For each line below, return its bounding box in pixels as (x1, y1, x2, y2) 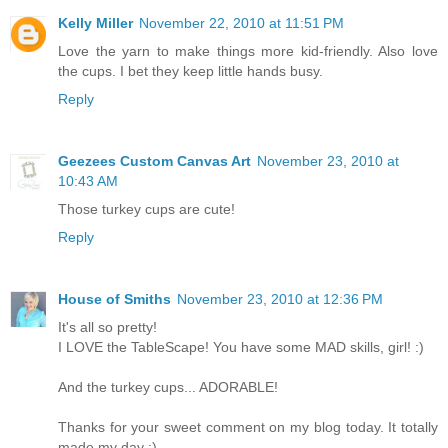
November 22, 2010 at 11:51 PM (139, 14, 344, 31)
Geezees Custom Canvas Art (58, 152, 251, 169)
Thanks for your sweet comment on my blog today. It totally (58, 418, 438, 435)
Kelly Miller (58, 14, 133, 31)
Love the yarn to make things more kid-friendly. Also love (58, 42, 438, 59)
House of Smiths (58, 290, 171, 307)
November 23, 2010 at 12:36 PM (177, 290, 383, 307)
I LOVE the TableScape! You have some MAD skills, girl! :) (58, 338, 424, 355)
